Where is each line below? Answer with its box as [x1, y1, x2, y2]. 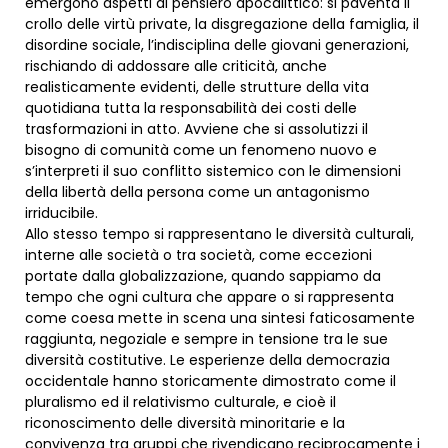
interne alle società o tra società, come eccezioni [25, 245, 372, 266]
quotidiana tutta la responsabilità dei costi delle [25, 98, 357, 119]
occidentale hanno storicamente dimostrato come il [25, 371, 396, 392]
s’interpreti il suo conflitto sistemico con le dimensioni [25, 161, 401, 182]
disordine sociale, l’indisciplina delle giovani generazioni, [25, 35, 409, 56]
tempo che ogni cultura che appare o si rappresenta [25, 287, 394, 308]
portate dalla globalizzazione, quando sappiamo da [25, 266, 381, 287]
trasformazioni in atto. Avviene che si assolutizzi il [25, 119, 368, 140]
